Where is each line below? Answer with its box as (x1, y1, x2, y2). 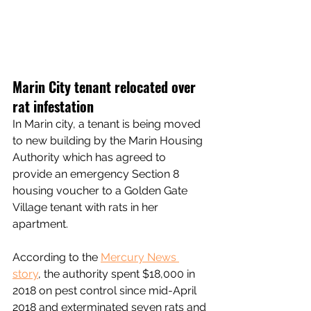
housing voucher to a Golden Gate (12, 184, 190, 198)
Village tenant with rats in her (12, 201, 161, 215)
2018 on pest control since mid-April (12, 284, 199, 298)
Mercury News (101, 251, 179, 264)
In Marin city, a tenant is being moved (12, 117, 203, 131)
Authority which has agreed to (12, 151, 169, 165)
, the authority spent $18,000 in (38, 267, 198, 281)
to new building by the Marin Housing (12, 134, 205, 148)
